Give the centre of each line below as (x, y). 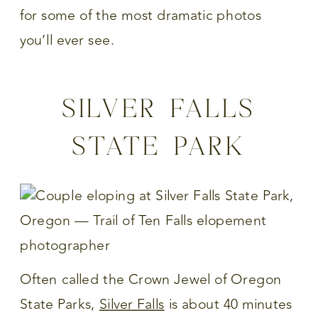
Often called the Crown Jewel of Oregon (151, 280)
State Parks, (60, 305)
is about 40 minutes (229, 305)
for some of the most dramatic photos (141, 15)
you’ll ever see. (67, 40)
